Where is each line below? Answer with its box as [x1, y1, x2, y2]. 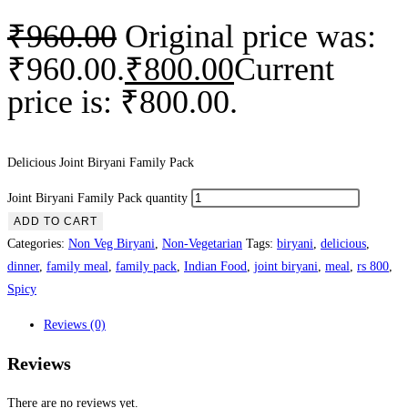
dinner [7, 259, 39, 273]
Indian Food [184, 259, 247, 273]
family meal [46, 259, 108, 273]
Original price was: [125, 17, 376, 55]
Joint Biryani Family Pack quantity [7, 190, 188, 205]
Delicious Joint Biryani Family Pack [7, 155, 194, 169]
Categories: [7, 236, 68, 250]
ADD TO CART [14, 214, 97, 228]
